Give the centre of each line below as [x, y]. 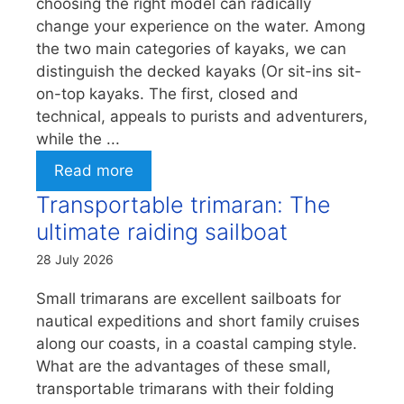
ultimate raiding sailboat [162, 232]
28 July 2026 [75, 260]
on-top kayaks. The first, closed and [167, 94]
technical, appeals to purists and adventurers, [202, 117]
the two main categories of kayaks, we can [191, 49]
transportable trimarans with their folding [185, 389]
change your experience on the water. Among [201, 27]
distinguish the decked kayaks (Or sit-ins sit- [199, 72]
